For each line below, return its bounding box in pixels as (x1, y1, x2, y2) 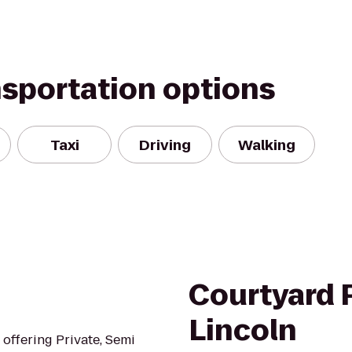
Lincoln (189, 310, 297, 350)
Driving (139, 134, 191, 155)
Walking (238, 134, 295, 155)
